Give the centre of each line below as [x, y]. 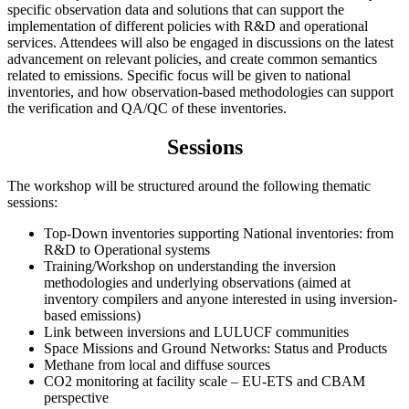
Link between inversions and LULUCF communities [196, 331]
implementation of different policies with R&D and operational [188, 26]
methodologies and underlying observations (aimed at [197, 282]
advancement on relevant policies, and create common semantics [192, 58]
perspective [76, 397]
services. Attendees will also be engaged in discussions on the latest [200, 42]
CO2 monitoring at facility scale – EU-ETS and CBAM [204, 381]
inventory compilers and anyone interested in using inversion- [220, 299]
